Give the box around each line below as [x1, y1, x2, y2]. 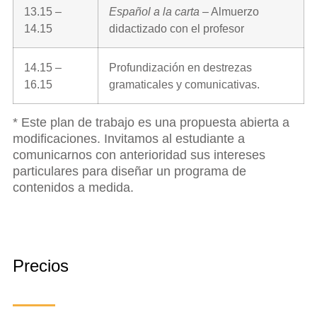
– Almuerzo [200, 4, 259, 18]
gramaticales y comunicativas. [109, 77, 260, 91]
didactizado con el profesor [109, 21, 244, 35]
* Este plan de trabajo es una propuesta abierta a [13, 115, 289, 129]
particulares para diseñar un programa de [13, 163, 246, 178]
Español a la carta [109, 4, 200, 18]
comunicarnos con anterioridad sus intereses [13, 147, 265, 162]
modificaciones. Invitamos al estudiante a [13, 131, 245, 146]
